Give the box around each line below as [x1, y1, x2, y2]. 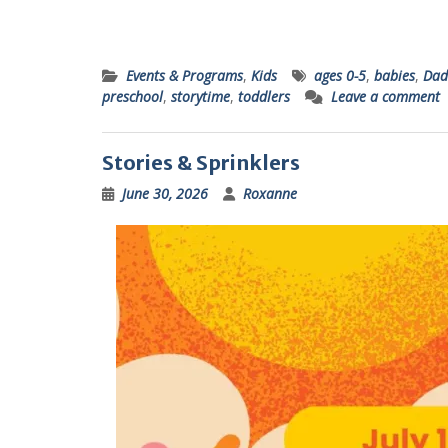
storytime [171, 87, 230, 106]
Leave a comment [331, 87, 440, 106]
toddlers [238, 87, 290, 106]
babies [374, 66, 415, 85]
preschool [102, 87, 163, 106]
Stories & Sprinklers [102, 150, 300, 175]
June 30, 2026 [122, 184, 208, 203]
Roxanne [243, 184, 297, 203]
